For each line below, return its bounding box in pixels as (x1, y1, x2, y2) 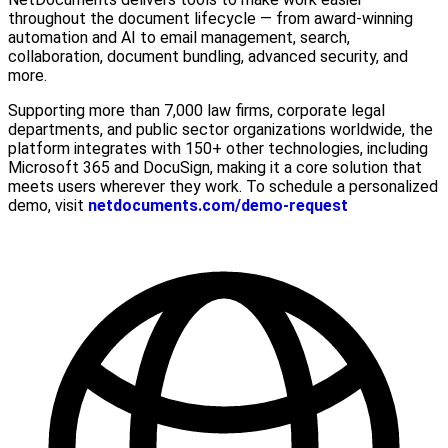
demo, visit (8, 195, 88, 215)
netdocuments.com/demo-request (88, 195, 348, 215)
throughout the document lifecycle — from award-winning (8, 8, 413, 28)
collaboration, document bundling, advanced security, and (8, 46, 408, 66)
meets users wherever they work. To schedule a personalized (8, 176, 438, 196)
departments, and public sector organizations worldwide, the (8, 119, 433, 139)
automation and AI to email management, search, (8, 27, 350, 47)
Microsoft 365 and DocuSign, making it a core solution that (8, 157, 422, 177)
